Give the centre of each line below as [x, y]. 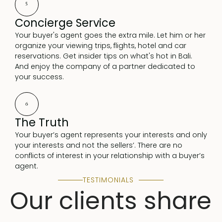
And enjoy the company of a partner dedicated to [105, 66]
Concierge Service [65, 23]
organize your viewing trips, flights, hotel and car [100, 45]
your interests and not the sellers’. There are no [98, 145]
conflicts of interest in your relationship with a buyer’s [110, 156]
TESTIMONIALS [109, 180]
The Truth [42, 123]
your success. [39, 77]
